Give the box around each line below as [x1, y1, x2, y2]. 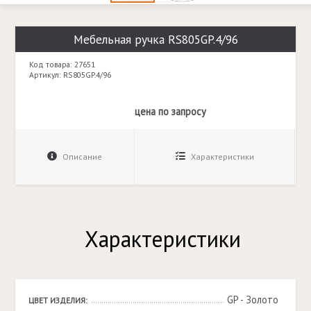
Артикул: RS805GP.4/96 [29, 69, 112, 81]
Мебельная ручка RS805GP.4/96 [73, 31, 238, 48]
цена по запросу [135, 105, 207, 119]
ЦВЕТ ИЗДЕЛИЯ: [28, 295, 87, 306]
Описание [60, 151, 103, 162]
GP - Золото [226, 293, 278, 307]
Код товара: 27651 [29, 59, 96, 70]
